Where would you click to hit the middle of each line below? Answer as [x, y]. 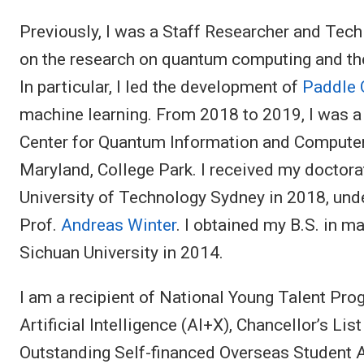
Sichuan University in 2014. [121, 252]
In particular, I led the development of [161, 87]
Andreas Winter [119, 225]
